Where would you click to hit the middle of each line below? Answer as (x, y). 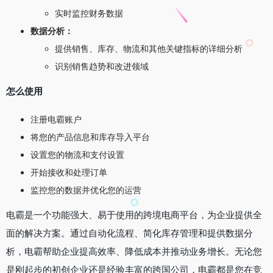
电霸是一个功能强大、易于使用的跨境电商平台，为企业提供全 (134, 214)
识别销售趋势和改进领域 (102, 66)
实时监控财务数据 (89, 13)
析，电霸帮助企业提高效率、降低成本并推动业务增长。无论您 (134, 251)
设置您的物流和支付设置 (77, 154)
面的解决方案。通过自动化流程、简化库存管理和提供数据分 (129, 233)
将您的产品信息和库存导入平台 (90, 136)
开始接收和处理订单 (69, 172)
